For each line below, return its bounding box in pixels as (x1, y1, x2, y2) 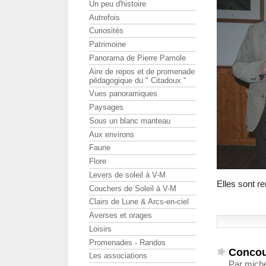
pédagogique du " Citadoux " (89, 75, 186, 85)
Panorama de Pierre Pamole (89, 53, 186, 62)
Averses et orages (89, 211, 152, 220)
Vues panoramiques (89, 89, 157, 99)
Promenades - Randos (89, 237, 166, 247)
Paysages (89, 103, 123, 112)
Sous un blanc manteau (89, 116, 170, 125)
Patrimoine (89, 40, 126, 49)
